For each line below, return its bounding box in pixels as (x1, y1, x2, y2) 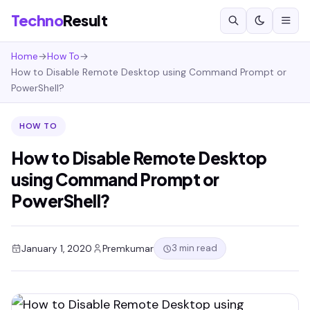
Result (63, 11, 107, 30)
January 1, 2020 (21, 242, 92, 255)
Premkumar (102, 242, 154, 255)
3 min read (172, 242, 217, 254)
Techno (11, 11, 63, 30)
